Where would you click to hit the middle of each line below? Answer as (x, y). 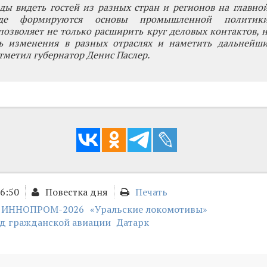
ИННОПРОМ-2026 (43, 209)
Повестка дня (77, 192)
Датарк (133, 222)
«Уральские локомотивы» (149, 209)
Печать (151, 192)
